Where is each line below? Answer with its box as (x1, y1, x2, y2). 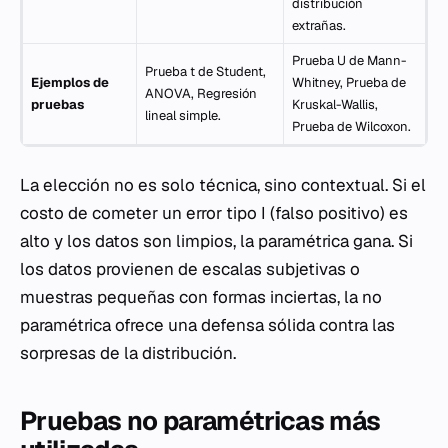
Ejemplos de (31, 73, 109, 91)
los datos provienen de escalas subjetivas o (20, 257, 360, 280)
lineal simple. (145, 106, 221, 124)
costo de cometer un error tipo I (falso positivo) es (20, 201, 408, 224)
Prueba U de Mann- (292, 51, 406, 69)
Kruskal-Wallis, (292, 95, 378, 113)
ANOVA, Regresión (145, 84, 257, 102)
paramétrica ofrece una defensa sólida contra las (20, 313, 395, 336)
